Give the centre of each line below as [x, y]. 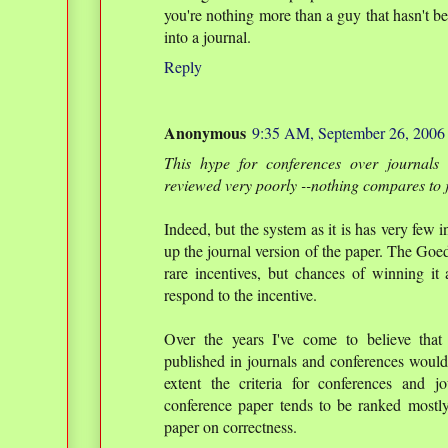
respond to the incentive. [240, 294]
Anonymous [205, 132]
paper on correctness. [230, 426]
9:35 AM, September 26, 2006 [348, 132]
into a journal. [207, 36]
